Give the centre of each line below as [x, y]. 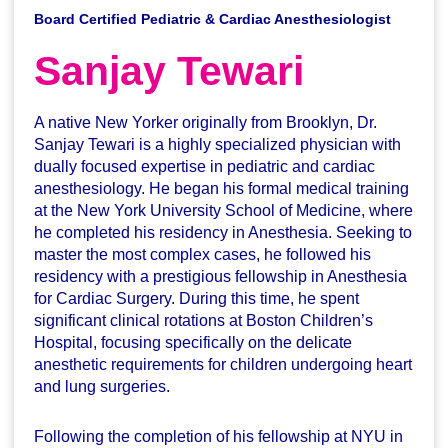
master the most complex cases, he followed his [203, 255]
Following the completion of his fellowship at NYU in [219, 437]
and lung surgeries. [102, 387]
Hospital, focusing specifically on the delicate [193, 343]
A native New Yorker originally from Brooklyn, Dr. [206, 123]
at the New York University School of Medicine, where [224, 211]
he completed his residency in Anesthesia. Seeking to [223, 233]
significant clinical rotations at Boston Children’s [204, 321]
